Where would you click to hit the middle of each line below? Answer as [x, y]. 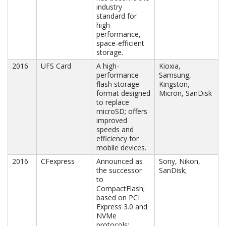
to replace [113, 102]
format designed [123, 93]
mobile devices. [121, 148]
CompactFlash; [121, 189]
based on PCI [118, 198]
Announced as [120, 161]
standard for [117, 16]
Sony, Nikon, [180, 161]
